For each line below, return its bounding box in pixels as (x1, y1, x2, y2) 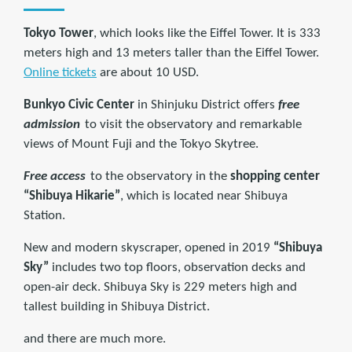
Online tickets (24, 66, 97, 80)
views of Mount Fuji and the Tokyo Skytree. (24, 137, 258, 152)
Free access (24, 170, 86, 184)
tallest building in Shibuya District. (24, 300, 210, 314)
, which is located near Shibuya (120, 189, 288, 203)
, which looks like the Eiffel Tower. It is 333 (93, 27, 321, 41)
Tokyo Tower (24, 27, 93, 41)
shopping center (229, 170, 320, 184)
